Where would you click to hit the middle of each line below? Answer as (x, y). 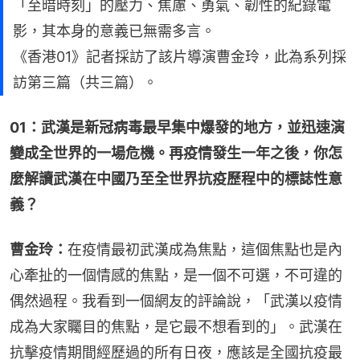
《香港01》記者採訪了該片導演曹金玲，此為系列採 (180, 56)
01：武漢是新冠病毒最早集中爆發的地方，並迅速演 (177, 127)
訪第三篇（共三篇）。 (85, 82)
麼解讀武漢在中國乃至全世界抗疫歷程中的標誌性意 (176, 178)
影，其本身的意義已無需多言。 (114, 31)
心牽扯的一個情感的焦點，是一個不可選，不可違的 (176, 275)
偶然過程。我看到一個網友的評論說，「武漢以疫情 (176, 301)
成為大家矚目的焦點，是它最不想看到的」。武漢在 (176, 326)
